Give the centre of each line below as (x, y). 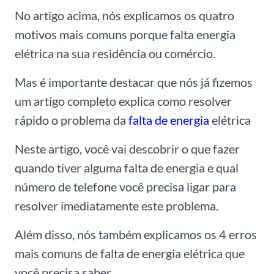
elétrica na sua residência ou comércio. (115, 54)
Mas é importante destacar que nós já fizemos (134, 82)
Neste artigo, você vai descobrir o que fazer (127, 149)
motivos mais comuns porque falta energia (125, 35)
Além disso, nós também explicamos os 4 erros (136, 235)
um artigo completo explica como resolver (123, 101)
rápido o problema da (72, 120)
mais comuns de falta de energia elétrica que (130, 254)
